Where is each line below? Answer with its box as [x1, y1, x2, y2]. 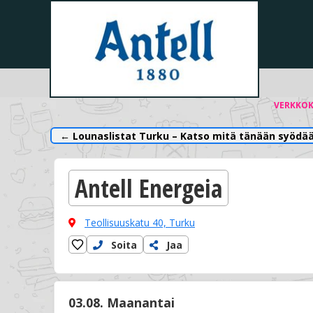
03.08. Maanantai [68, 294, 175, 312]
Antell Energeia [75, 171, 222, 205]
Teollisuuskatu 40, [85, 216, 169, 230]
